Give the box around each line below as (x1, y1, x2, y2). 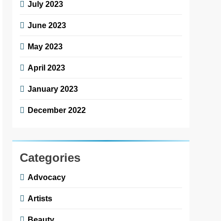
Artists (28, 193, 53, 203)
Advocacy (28, 172, 66, 182)
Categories (20, 150, 81, 164)
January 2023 (28, 84, 78, 93)
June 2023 (28, 20, 67, 30)
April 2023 (28, 63, 66, 72)
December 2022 (28, 105, 86, 114)
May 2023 (28, 41, 63, 51)
